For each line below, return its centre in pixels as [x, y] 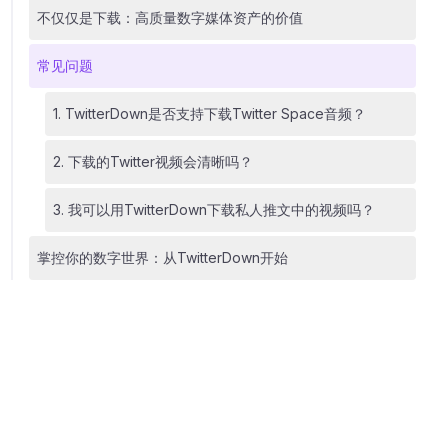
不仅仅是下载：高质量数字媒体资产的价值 [169, 17]
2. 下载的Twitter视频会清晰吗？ [152, 161]
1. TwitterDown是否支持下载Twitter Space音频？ [209, 113]
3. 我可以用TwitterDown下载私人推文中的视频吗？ [213, 209]
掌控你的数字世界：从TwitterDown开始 [162, 257]
